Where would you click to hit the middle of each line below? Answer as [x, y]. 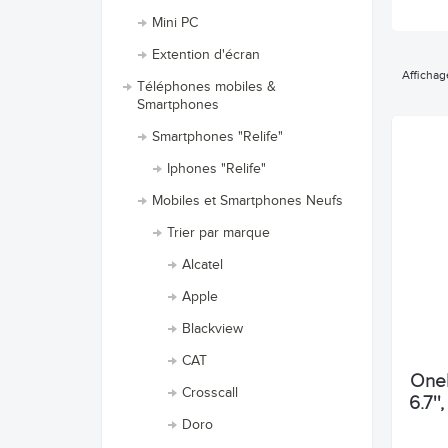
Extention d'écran [206, 55]
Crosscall [210, 393]
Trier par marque [218, 233]
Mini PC [175, 23]
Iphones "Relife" [216, 169]
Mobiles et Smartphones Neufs [247, 201]
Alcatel [202, 265]
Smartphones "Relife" [217, 137]
